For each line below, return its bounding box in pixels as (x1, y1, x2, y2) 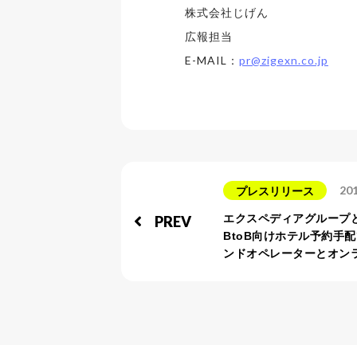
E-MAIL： (185, 53, 239, 67)
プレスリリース (236, 185, 314, 198)
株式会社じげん (185, 6, 269, 19)
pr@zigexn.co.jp (239, 53, 328, 67)
